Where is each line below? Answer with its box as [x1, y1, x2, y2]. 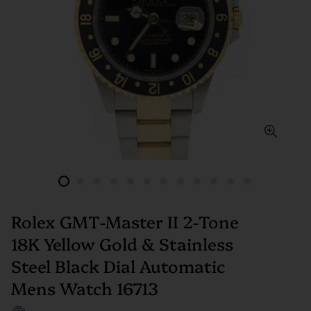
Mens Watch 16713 [11, 276, 158, 299]
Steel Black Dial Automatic [11, 254, 225, 277]
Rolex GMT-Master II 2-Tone [11, 210, 239, 233]
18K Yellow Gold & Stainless [11, 232, 233, 255]
